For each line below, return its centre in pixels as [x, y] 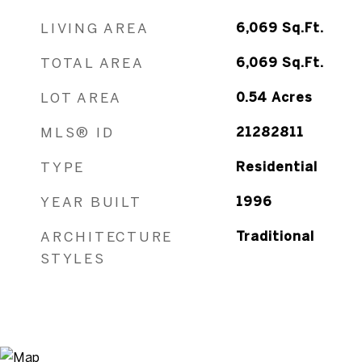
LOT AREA [81, 97]
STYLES [73, 258]
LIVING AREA [95, 28]
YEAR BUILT [91, 202]
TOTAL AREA [93, 63]
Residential [276, 166]
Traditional [275, 236]
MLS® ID [78, 132]
